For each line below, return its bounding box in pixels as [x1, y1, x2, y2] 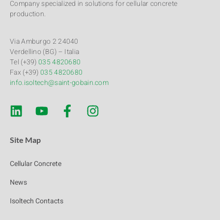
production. [10, 9, 46, 20]
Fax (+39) [10, 67, 40, 78]
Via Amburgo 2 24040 [10, 36, 79, 47]
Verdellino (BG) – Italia [10, 46, 80, 57]
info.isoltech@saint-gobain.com [10, 77, 109, 88]
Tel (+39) [10, 56, 38, 67]
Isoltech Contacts [10, 196, 63, 207]
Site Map [10, 135, 41, 145]
